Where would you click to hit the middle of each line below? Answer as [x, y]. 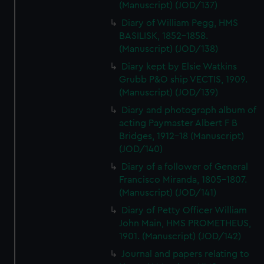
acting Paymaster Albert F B [179, 123]
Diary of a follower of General [185, 167]
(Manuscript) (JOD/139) [169, 93]
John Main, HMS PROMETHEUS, [185, 223]
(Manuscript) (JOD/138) [169, 49]
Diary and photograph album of [189, 110]
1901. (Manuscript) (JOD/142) [180, 236]
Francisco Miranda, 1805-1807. [183, 180]
